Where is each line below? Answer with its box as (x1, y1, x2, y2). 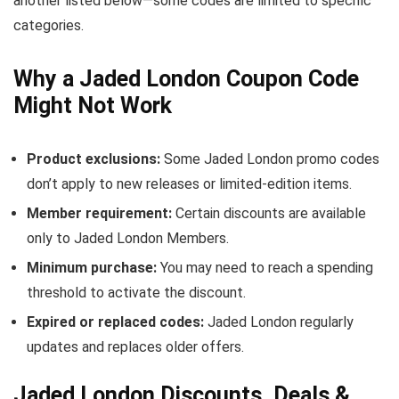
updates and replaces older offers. (27, 338, 244, 355)
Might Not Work (13, 93, 172, 118)
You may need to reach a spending (157, 259, 373, 276)
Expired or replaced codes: (27, 313, 204, 330)
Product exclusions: (27, 151, 160, 167)
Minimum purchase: (27, 259, 157, 276)
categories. (13, 17, 84, 34)
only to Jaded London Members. (27, 230, 229, 247)
